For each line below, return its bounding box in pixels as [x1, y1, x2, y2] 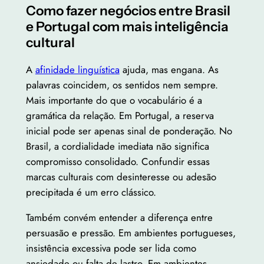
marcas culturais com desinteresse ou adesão [25, 169, 216, 184]
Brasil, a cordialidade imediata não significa [25, 138, 209, 153]
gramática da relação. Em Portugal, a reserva [25, 108, 214, 123]
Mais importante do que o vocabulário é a [25, 93, 202, 107]
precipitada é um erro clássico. [25, 184, 156, 199]
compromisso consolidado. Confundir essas [25, 154, 210, 169]
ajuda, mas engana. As [119, 62, 219, 77]
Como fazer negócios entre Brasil [25, 2, 230, 19]
